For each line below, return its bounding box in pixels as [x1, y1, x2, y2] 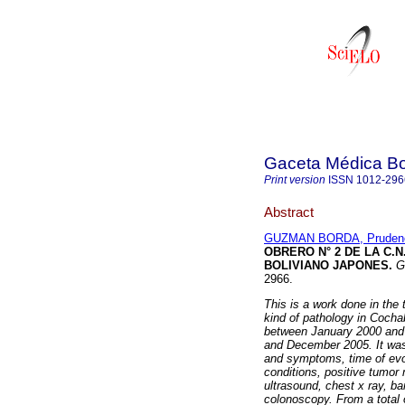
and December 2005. [264, 338, 372, 353]
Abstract [264, 203, 314, 220]
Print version [264, 174, 325, 186]
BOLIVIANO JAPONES [264, 259, 389, 273]
